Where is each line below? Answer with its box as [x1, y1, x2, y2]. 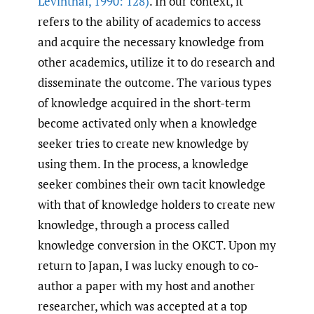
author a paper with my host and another [38, 277, 255, 294]
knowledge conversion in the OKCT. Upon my [38, 236, 276, 253]
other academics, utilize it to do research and [38, 53, 275, 70]
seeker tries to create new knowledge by [38, 135, 249, 151]
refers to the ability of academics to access [38, 13, 261, 29]
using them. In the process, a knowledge [38, 155, 249, 172]
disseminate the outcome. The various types [38, 74, 271, 90]
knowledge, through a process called [38, 216, 229, 233]
